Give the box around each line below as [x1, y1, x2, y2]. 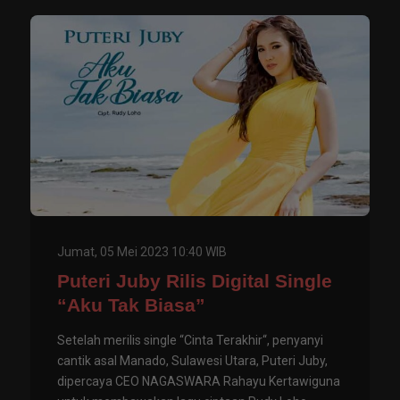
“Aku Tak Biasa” [57, 295, 205, 316]
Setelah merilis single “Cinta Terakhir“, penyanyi [57, 333, 323, 348]
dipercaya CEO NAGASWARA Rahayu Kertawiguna [57, 374, 340, 389]
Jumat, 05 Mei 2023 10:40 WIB [57, 245, 227, 260]
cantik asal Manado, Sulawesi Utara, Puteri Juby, [57, 354, 328, 369]
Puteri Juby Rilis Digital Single [57, 271, 332, 292]
